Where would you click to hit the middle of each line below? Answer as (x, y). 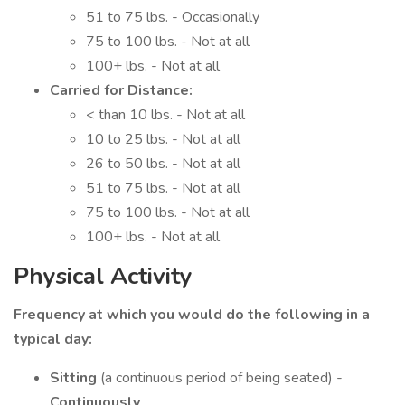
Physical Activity (103, 276)
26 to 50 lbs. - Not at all (163, 164)
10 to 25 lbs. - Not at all (163, 139)
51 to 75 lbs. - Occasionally (173, 17)
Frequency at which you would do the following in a (192, 315)
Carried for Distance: (121, 90)
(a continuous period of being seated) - (221, 378)
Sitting (75, 378)
